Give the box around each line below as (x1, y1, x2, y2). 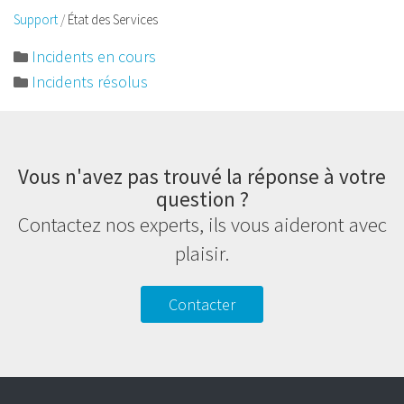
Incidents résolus (32, 71, 148, 92)
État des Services (68, 11, 158, 28)
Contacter (169, 294, 235, 315)
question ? (155, 186, 249, 212)
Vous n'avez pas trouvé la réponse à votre (18, 163, 386, 189)
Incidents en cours (32, 46, 156, 67)
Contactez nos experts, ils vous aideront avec (17, 211, 387, 237)
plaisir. (175, 240, 229, 266)
